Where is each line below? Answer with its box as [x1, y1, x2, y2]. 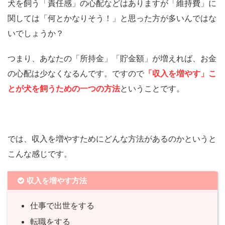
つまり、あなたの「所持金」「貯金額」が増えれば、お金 [8, 53, 216, 64]
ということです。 [120, 83, 184, 94]
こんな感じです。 [8, 149, 72, 159]
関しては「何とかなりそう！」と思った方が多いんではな [8, 13, 216, 24]
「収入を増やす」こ [144, 68, 216, 79]
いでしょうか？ [8, 28, 64, 39]
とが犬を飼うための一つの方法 [8, 83, 120, 94]
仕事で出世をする [30, 200, 94, 211]
